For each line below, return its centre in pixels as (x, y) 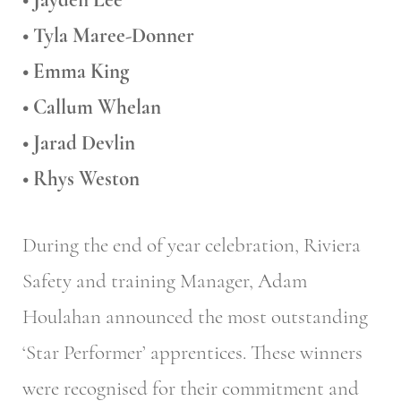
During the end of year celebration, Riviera (192, 246)
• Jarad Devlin (79, 143)
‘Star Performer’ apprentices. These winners (192, 353)
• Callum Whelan (92, 107)
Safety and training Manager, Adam (165, 282)
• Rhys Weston (81, 179)
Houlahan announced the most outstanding (195, 317)
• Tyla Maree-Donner (108, 35)
